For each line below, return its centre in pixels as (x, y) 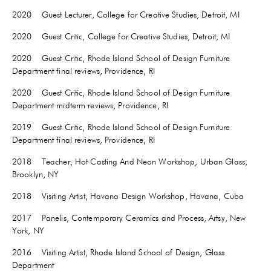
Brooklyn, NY (36, 175)
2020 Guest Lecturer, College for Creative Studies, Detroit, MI (126, 15)
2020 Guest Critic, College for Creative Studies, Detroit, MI (121, 37)
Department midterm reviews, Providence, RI (90, 106)
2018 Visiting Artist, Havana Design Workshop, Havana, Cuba (128, 196)
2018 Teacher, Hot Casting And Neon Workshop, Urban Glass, (130, 162)
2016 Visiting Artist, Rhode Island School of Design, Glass (119, 253)
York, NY (28, 231)
